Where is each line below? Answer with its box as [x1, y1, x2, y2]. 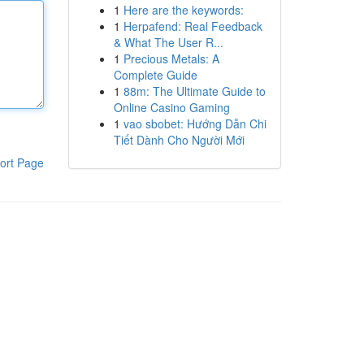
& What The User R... [113, 34, 223, 50]
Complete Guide [113, 67, 197, 83]
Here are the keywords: [123, 2, 244, 18]
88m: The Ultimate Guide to [123, 83, 266, 99]
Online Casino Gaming [113, 99, 230, 115]
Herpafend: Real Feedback [123, 18, 262, 34]
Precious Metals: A [123, 50, 219, 67]
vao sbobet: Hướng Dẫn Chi [123, 115, 266, 132]
